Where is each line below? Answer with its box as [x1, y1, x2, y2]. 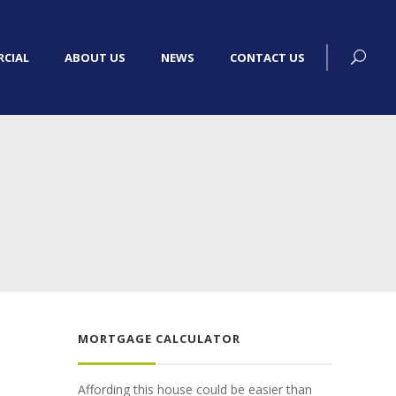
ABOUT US [65, 49, 126, 65]
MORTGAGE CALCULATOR [78, 331, 240, 346]
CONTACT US [230, 49, 305, 65]
